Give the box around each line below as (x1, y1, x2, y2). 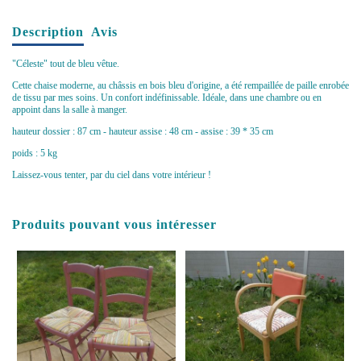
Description (12, 25, 84, 39)
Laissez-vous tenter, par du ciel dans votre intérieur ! (12, 168, 211, 180)
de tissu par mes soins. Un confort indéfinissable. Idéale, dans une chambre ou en (12, 91, 322, 103)
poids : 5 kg (12, 147, 57, 159)
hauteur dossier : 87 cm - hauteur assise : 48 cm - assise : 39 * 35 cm (12, 125, 273, 137)
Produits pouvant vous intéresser (12, 217, 217, 231)
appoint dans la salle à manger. (12, 103, 127, 115)
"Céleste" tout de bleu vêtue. (12, 57, 119, 69)
